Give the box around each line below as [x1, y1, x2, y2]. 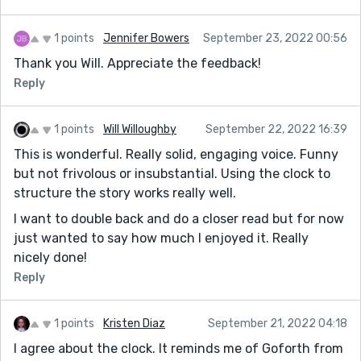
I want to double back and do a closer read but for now [14, 210, 344, 226]
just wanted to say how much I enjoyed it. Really [14, 230, 309, 246]
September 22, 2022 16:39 [205, 122, 347, 136]
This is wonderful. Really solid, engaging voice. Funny [14, 146, 338, 162]
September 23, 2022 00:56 [203, 31, 347, 45]
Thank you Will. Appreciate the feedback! [14, 55, 261, 71]
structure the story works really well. [14, 185, 236, 201]
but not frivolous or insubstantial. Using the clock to [14, 165, 330, 181]
